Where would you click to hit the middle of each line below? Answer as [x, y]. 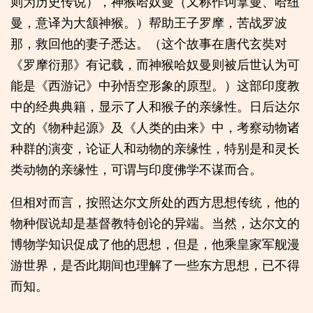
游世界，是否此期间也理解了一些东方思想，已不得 [155, 265]
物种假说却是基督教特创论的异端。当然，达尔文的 [155, 223]
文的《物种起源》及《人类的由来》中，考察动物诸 [155, 127]
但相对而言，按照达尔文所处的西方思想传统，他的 [155, 202]
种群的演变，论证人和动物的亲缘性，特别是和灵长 [155, 148]
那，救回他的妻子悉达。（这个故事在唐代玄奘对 [149, 43]
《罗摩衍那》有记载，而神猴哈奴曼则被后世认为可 [155, 64]
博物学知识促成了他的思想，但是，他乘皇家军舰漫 [155, 244]
